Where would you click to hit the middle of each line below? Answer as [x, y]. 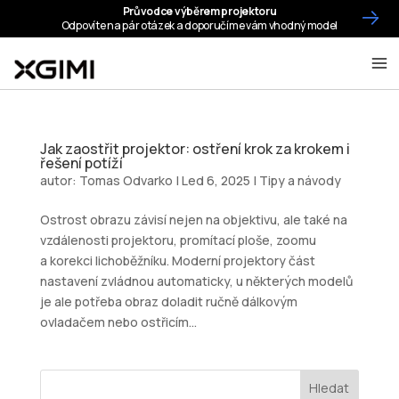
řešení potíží [81, 163]
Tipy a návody [300, 180]
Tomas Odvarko [126, 180]
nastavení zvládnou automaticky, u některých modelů [196, 281]
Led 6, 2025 [216, 180]
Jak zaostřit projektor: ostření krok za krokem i [195, 149]
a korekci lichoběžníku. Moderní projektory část [177, 261]
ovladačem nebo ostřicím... [118, 322]
